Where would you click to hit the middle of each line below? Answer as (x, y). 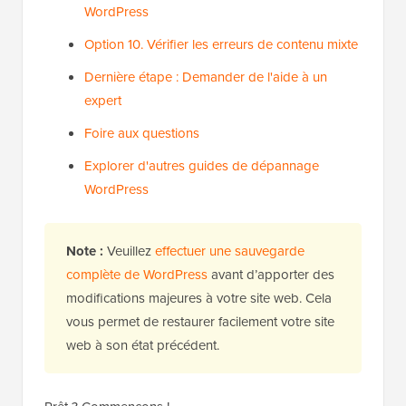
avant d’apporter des (271, 274)
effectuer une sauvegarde (230, 250)
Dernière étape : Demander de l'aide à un (206, 76)
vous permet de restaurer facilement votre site (200, 321)
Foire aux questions (142, 132)
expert (103, 100)
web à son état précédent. (143, 344)
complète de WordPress (137, 274)
